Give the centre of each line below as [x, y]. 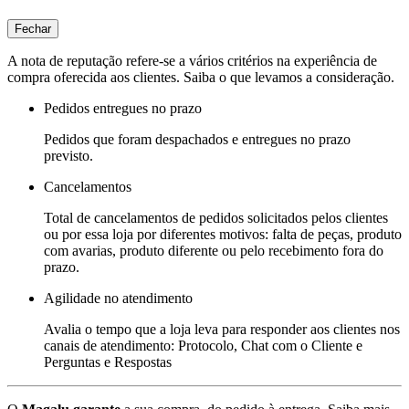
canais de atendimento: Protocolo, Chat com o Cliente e [203, 345]
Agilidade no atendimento [118, 298]
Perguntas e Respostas [108, 362]
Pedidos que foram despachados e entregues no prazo [197, 139]
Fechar [33, 28]
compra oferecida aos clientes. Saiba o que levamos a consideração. [201, 77]
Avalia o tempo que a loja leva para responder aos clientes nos [222, 329]
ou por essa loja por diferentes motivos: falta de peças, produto [223, 234]
